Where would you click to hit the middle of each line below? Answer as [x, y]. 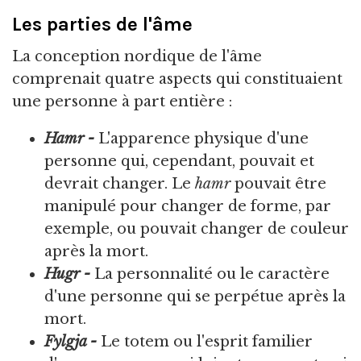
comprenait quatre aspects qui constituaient [177, 79]
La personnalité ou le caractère [210, 274]
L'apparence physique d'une [201, 139]
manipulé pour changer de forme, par [188, 207]
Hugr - [67, 274]
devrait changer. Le [120, 184]
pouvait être [278, 184]
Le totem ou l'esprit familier [205, 342]
